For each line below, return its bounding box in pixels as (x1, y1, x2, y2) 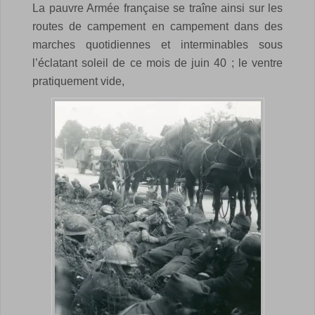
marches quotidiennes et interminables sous (32, 38, 283, 51)
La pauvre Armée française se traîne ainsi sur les (32, 1, 283, 14)
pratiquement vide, (32, 75, 124, 87)
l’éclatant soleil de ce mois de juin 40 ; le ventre (32, 56, 283, 69)
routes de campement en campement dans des (32, 20, 283, 32)
